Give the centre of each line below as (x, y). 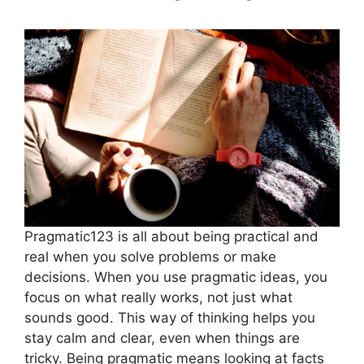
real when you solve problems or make (150, 256)
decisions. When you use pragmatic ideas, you (176, 277)
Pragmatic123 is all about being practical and (171, 236)
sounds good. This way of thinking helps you (170, 317)
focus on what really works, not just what (158, 297)
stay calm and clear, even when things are (162, 338)
